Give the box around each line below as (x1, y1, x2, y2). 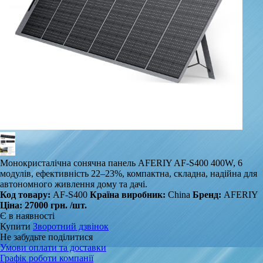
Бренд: (193, 190, 221, 200)
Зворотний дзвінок (33, 221, 109, 232)
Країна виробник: (90, 190, 168, 200)
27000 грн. (25, 200, 70, 211)
